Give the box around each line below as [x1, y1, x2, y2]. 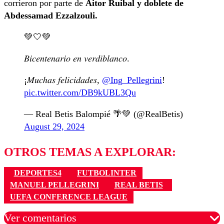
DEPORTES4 [13, 168, 61, 177]
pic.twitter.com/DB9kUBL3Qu [24, 87, 136, 97]
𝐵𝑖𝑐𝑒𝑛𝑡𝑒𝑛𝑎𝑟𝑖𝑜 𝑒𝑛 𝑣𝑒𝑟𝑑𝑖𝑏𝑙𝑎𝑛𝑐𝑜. [24, 53, 129, 63]
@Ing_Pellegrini [102, 74, 162, 85]
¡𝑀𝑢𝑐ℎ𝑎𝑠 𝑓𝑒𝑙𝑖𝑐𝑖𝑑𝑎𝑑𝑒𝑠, [24, 74, 102, 85]
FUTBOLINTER [77, 168, 136, 177]
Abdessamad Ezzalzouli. [4, 10, 97, 20]
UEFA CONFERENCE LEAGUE [10, 192, 127, 201]
